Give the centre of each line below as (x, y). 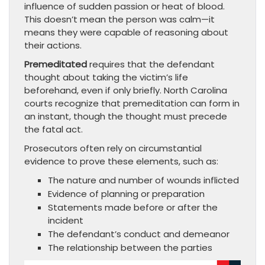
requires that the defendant (151, 64)
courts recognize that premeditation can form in (132, 104)
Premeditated (56, 64)
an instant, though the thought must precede (126, 117)
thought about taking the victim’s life (106, 77)
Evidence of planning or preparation (126, 194)
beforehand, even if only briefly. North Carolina (126, 91)
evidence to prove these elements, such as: (121, 161)
